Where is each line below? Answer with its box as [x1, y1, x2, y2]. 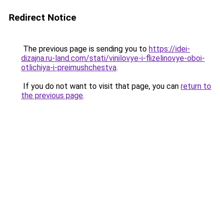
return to [181, 82, 211, 91]
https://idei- [149, 44, 190, 54]
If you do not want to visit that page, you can [21, 82, 181, 91]
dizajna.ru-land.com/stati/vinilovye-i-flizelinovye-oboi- [21, 54, 205, 63]
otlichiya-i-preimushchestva [21, 63, 116, 72]
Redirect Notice [9, 12, 76, 23]
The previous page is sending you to [21, 44, 149, 54]
